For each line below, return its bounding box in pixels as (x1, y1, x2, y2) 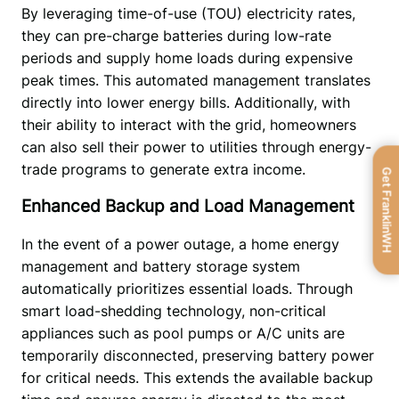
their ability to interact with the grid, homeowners (20, 115, 356, 134)
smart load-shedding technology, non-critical (20, 302, 326, 321)
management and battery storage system (20, 257, 300, 276)
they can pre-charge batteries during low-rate (20, 26, 331, 45)
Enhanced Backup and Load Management (20, 196, 359, 217)
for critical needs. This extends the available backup (20, 369, 373, 387)
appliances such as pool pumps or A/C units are (20, 324, 345, 343)
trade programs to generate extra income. (20, 159, 314, 178)
